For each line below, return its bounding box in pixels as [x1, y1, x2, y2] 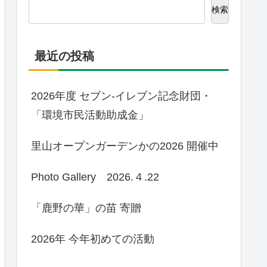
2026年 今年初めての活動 [31, 233, 154, 246]
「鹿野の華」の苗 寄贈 [31, 202, 141, 215]
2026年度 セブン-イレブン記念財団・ [31, 90, 212, 103]
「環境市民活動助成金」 [31, 109, 149, 122]
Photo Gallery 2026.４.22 [31, 171, 159, 184]
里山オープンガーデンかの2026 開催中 [31, 140, 219, 153]
